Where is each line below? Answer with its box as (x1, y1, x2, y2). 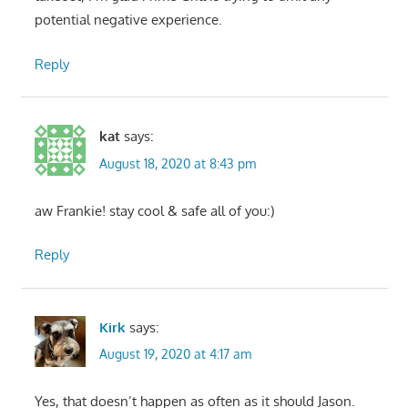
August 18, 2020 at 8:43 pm (98, 155, 256, 171)
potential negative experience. (34, 11, 222, 29)
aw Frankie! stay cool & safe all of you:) (34, 201, 274, 219)
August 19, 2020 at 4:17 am (98, 346, 251, 362)
